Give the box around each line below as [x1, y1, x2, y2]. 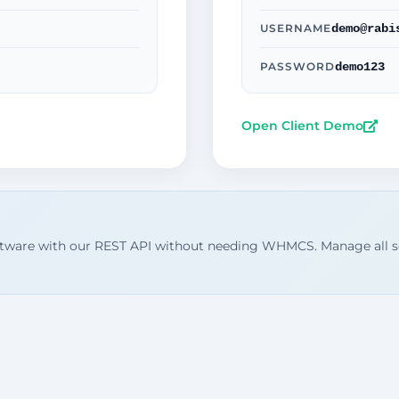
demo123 [335, 59, 386, 74]
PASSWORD [260, 60, 336, 73]
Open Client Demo [241, 118, 363, 134]
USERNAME [260, 21, 332, 35]
